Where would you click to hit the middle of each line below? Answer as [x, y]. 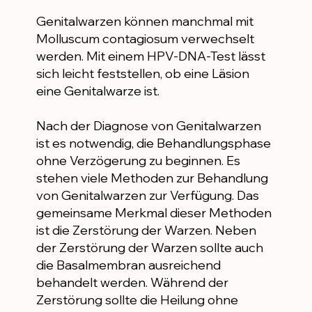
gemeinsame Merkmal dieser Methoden [154, 213]
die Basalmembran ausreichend [128, 265]
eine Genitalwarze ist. [97, 91]
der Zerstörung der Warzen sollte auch [149, 248]
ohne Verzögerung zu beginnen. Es [138, 161]
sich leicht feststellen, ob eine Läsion [142, 74]
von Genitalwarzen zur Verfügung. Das [147, 196]
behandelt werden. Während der [132, 283]
